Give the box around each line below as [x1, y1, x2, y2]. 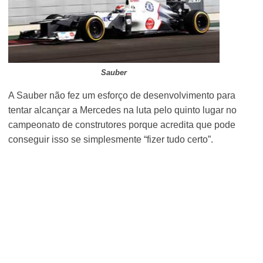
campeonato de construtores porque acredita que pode [8, 119, 236, 130]
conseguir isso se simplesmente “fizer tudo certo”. [8, 134, 214, 144]
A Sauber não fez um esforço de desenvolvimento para [8, 90, 236, 100]
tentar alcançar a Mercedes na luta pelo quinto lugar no [8, 104, 237, 115]
